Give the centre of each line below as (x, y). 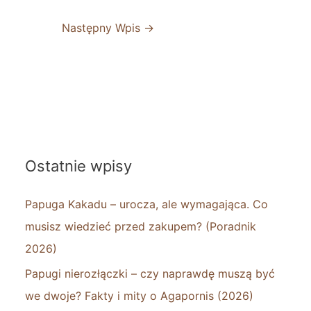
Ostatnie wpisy (78, 166)
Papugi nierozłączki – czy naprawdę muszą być (150, 273)
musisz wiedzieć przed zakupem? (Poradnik (141, 226)
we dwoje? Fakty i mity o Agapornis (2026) (139, 295)
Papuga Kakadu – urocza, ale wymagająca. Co (146, 204)
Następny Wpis (103, 28)
